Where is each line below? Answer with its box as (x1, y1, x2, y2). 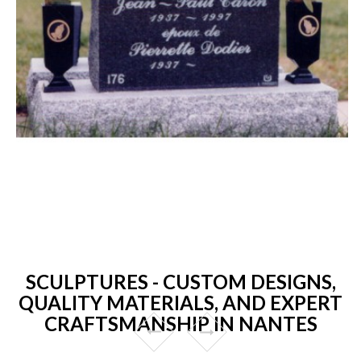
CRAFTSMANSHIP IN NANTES (44, 311, 317, 335)
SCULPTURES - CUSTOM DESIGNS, (25, 269, 336, 293)
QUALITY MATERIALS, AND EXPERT (19, 290, 342, 314)
